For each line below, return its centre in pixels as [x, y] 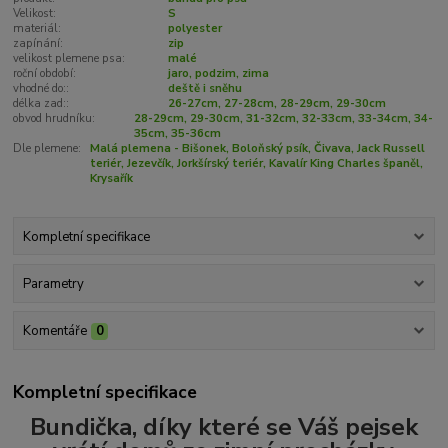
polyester [194, 29]
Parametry [53, 283]
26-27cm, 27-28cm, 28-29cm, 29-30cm [276, 104]
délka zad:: [41, 104]
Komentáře [54, 331]
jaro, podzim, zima [218, 74]
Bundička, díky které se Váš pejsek [223, 426]
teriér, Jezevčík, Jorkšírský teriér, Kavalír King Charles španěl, [256, 164]
